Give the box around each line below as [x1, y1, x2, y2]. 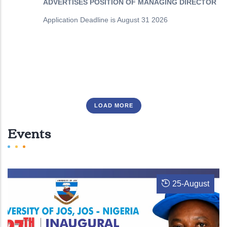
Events [8, 121, 51, 144]
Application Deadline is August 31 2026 [43, 16, 168, 24]
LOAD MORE [94, 102, 133, 108]
